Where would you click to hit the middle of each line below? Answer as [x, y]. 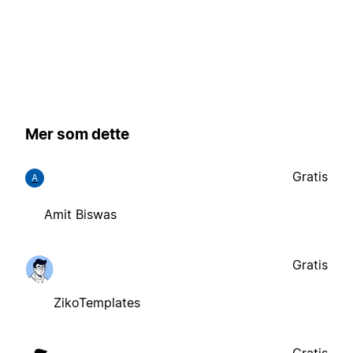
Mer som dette [77, 135]
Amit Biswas [80, 214]
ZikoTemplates [97, 302]
